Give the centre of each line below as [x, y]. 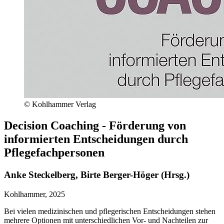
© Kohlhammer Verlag [60, 104]
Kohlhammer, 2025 [34, 194]
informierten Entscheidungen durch [96, 139]
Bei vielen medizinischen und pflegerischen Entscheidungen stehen [110, 211]
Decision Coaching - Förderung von [95, 125]
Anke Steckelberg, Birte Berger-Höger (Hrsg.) [97, 174]
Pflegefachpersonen [54, 152]
